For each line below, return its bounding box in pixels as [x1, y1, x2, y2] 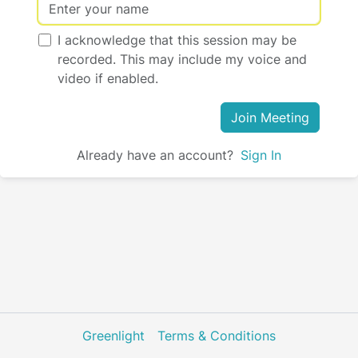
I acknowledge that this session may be [58, 31, 296, 48]
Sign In [241, 146, 281, 163]
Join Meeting [231, 109, 309, 125]
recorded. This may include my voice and [58, 50, 307, 67]
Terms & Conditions [157, 328, 276, 344]
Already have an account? [77, 146, 233, 163]
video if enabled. [58, 70, 158, 86]
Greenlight [82, 328, 145, 344]
